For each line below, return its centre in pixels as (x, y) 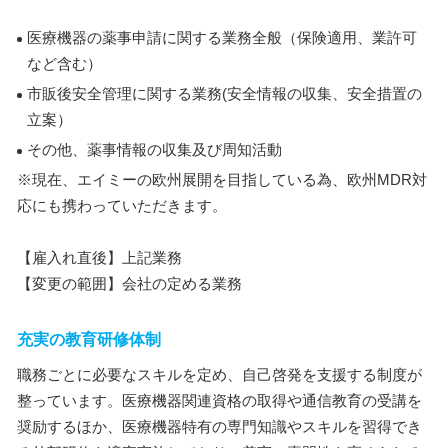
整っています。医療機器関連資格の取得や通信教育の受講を (219, 400)
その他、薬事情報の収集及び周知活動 (154, 149)
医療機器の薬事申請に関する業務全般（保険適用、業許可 (222, 37)
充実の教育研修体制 (89, 339)
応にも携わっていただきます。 (122, 205)
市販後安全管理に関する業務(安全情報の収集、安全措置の (224, 93)
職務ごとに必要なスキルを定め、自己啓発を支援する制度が (219, 374)
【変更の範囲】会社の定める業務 (129, 283)
